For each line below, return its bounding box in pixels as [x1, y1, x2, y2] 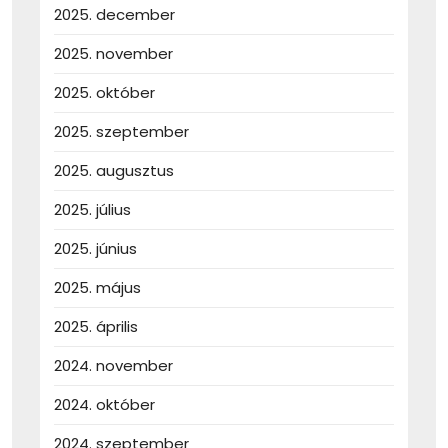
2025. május [54, 277, 141, 299]
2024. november [54, 355, 173, 377]
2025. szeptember [54, 121, 189, 143]
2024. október [54, 394, 155, 416]
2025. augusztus [54, 160, 174, 182]
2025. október [54, 82, 155, 104]
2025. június [54, 238, 137, 260]
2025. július [54, 199, 131, 221]
